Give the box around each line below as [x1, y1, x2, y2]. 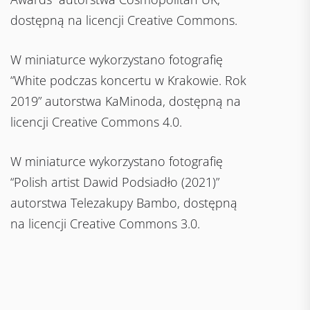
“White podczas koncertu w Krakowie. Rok [10, 72, 246, 89]
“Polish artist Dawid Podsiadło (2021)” [10, 174, 219, 191]
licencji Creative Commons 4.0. [10, 113, 182, 131]
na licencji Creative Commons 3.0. [10, 215, 200, 232]
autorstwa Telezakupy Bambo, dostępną [10, 194, 237, 212]
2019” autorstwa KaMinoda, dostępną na [10, 93, 241, 110]
